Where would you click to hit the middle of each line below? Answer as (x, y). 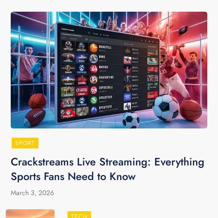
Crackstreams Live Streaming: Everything (108, 162)
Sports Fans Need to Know (73, 176)
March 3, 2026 (33, 193)
